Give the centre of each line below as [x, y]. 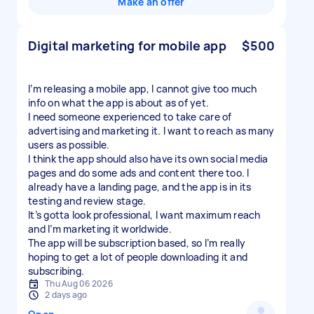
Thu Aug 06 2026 [79, 284]
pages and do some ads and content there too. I [139, 173]
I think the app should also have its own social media [148, 159]
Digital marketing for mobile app [127, 46]
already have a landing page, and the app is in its [140, 187]
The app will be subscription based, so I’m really [137, 243]
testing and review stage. [87, 201]
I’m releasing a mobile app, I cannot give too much [143, 89]
